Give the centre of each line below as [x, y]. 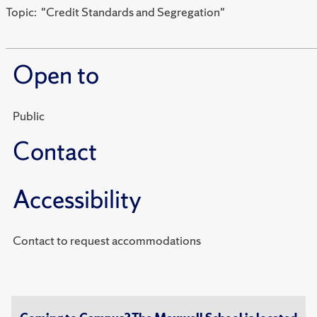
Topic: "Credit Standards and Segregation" [115, 12]
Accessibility [77, 200]
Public [29, 116]
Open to [56, 75]
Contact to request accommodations [129, 241]
